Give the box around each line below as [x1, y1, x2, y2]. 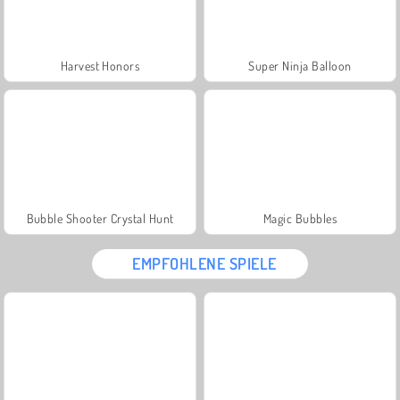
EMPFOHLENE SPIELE [132, 253, 277, 273]
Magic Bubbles [262, 210, 337, 226]
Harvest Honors [60, 57, 140, 73]
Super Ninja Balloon [248, 57, 352, 73]
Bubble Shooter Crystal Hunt [26, 210, 174, 226]
